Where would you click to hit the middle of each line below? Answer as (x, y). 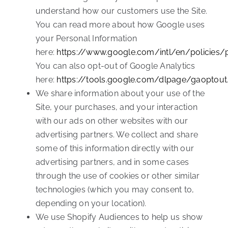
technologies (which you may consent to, (115, 190)
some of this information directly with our (115, 149)
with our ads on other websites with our (112, 121)
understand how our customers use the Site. (121, 11)
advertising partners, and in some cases (112, 162)
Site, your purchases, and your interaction (117, 107)
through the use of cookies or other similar (118, 176)
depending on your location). (91, 204)
